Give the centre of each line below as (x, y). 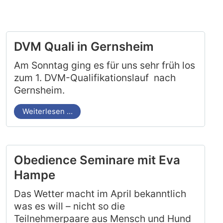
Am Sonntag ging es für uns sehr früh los (105, 65)
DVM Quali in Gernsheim (84, 46)
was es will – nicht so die (70, 206)
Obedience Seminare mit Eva (97, 160)
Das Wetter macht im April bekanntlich (100, 193)
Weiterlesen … (47, 111)
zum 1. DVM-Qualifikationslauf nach (95, 77)
